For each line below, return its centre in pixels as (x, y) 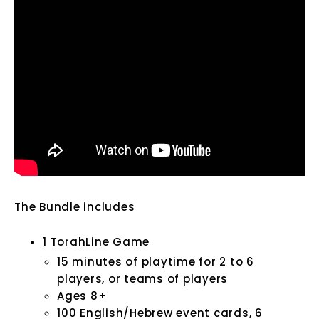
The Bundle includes (75, 207)
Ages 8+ (82, 296)
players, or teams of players (142, 279)
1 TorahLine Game (96, 242)
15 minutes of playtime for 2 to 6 (156, 262)
